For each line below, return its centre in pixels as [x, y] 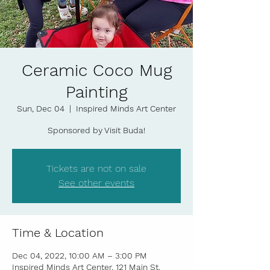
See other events [96, 183]
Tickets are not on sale [96, 168]
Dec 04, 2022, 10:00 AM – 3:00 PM [80, 256]
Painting [96, 92]
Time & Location [58, 233]
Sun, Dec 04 [41, 108]
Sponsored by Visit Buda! [96, 130]
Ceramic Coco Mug [96, 70]
